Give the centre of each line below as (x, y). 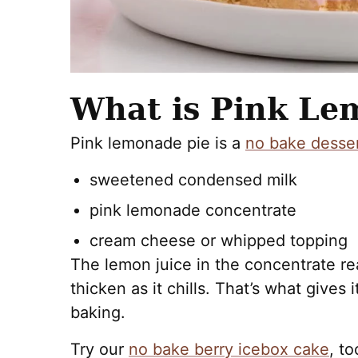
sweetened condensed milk (193, 179)
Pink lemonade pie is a (158, 143)
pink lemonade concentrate (193, 210)
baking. (98, 312)
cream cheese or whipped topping (219, 240)
